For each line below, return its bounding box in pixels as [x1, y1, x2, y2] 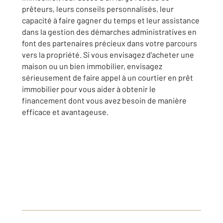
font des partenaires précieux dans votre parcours [22, 38, 197, 48]
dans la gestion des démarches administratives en [22, 27, 197, 36]
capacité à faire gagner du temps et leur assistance [22, 15, 200, 25]
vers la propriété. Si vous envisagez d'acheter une [22, 50, 194, 59]
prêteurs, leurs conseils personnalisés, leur [22, 4, 174, 13]
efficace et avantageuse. [22, 107, 109, 116]
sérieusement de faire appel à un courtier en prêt [22, 73, 193, 82]
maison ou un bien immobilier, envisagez [22, 61, 162, 71]
